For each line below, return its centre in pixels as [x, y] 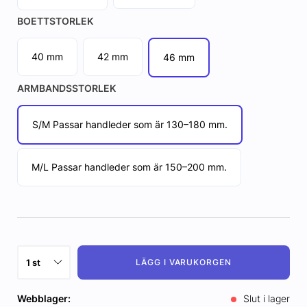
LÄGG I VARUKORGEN [184, 262]
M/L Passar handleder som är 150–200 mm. [129, 167]
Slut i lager [266, 298]
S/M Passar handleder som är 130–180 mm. [130, 124]
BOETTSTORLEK [55, 21]
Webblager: [44, 298]
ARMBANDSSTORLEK [66, 88]
